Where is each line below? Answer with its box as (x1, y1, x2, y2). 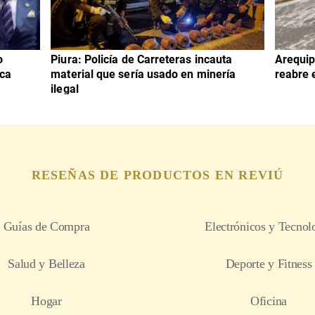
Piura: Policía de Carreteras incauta (51, 53, 233, 67)
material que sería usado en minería (51, 67, 236, 82)
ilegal (51, 82, 79, 96)
